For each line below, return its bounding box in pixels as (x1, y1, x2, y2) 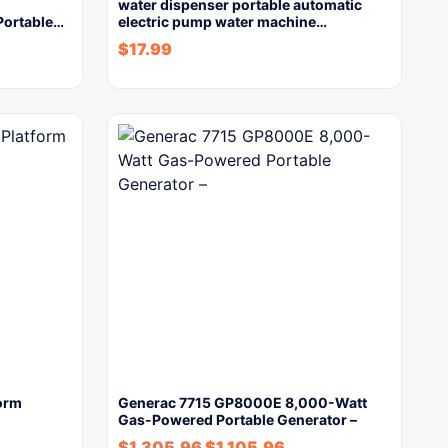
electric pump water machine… (118, 13, 327, 30)
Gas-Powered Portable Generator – (118, 411, 357, 428)
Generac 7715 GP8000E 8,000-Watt (118, 394, 367, 411)
